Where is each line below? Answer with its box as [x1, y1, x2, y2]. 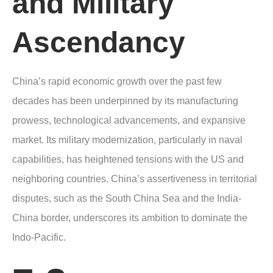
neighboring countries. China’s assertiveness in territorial [12, 173, 257, 184]
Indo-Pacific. [12, 232, 66, 243]
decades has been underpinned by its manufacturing [12, 95, 238, 106]
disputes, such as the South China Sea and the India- [12, 193, 241, 204]
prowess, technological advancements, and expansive [12, 115, 246, 126]
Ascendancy [12, 26, 185, 58]
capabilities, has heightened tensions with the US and [12, 154, 244, 165]
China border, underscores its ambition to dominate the [12, 212, 247, 223]
